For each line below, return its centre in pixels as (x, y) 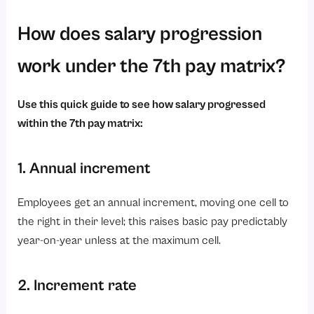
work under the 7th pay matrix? (152, 66)
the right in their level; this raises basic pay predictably (153, 221)
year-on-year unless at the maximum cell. (120, 240)
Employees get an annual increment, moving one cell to (153, 203)
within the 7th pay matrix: (81, 124)
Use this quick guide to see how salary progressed (142, 105)
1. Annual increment (86, 169)
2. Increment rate (79, 285)
